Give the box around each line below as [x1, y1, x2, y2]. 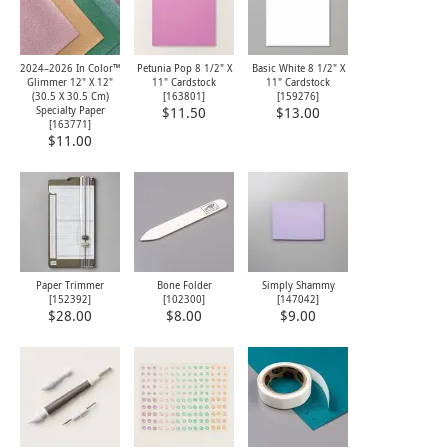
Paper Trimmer [36, 278, 104, 293]
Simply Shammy [261, 278, 335, 293]
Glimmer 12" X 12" [27, 75, 113, 90]
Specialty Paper [35, 103, 105, 118]
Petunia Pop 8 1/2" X [136, 61, 232, 76]
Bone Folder [156, 278, 212, 293]
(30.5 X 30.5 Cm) [31, 89, 109, 104]
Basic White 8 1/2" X [251, 61, 345, 76]
